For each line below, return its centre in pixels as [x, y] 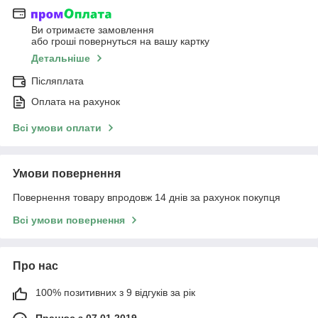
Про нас [35, 266]
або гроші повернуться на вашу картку [120, 42]
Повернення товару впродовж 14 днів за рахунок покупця [147, 198]
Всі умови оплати [57, 128]
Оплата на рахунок [76, 102]
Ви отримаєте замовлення [93, 30]
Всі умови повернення [69, 220]
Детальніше [61, 59]
